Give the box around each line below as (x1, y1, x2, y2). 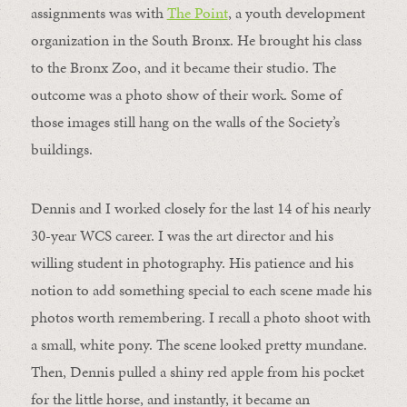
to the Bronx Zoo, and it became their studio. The (30, 55, 336, 78)
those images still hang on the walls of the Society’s (30, 110, 340, 133)
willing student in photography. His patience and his (30, 251, 353, 273)
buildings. (30, 137, 93, 160)
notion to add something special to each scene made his (30, 278, 372, 301)
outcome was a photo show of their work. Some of (30, 83, 342, 105)
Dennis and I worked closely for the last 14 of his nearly (30, 196, 371, 219)
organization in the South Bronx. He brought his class (30, 28, 362, 51)
